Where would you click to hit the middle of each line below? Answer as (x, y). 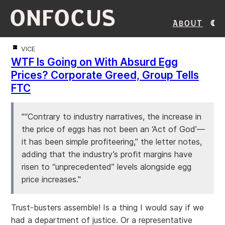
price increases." (51, 179)
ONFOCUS (64, 18)
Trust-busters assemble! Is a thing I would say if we (107, 207)
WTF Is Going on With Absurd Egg (94, 62)
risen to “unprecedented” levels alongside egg (106, 167)
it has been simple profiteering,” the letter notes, (112, 142)
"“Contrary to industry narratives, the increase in (111, 117)
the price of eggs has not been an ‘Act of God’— (113, 129)
